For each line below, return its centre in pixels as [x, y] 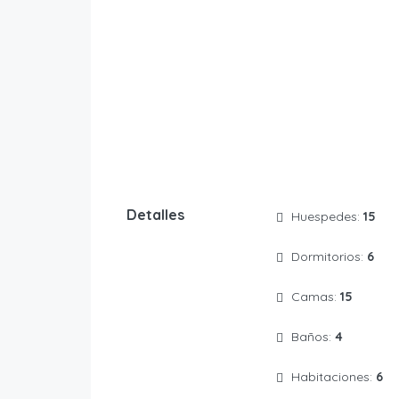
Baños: [313, 337]
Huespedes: [327, 217]
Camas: [315, 297]
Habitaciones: [333, 377]
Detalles [155, 215]
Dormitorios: [329, 257]
